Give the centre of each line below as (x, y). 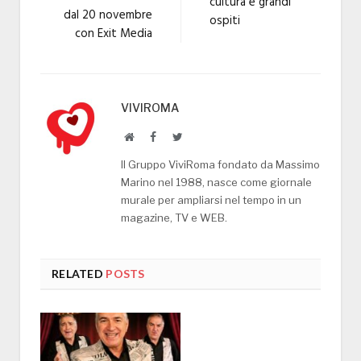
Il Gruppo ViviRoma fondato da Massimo (220, 164)
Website (151, 136)
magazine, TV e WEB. (174, 217)
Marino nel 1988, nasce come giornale (216, 182)
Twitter (198, 136)
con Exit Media (114, 33)
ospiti (225, 21)
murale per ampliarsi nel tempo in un (211, 199)
